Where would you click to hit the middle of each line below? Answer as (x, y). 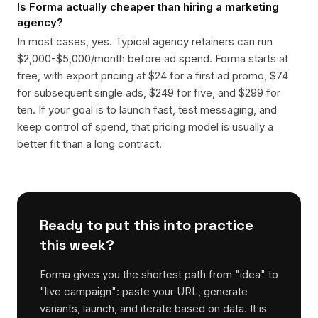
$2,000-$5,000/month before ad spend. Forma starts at (153, 59)
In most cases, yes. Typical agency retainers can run (145, 42)
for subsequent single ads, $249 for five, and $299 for (149, 93)
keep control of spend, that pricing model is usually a (145, 127)
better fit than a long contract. (89, 144)
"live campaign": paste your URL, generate (144, 291)
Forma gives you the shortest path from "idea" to (159, 274)
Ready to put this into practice (147, 225)
